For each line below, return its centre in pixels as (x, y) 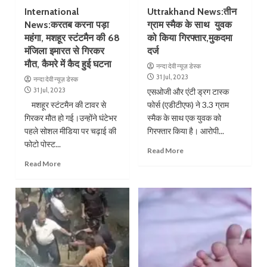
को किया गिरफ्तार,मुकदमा (190, 38)
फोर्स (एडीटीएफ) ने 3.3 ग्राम (188, 104)
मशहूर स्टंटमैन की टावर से (66, 104)
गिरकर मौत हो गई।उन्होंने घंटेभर (71, 117)
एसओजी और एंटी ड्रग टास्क (188, 91)
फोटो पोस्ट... (43, 144)
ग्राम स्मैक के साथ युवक (189, 24)
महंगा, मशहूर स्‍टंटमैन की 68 (72, 38)
